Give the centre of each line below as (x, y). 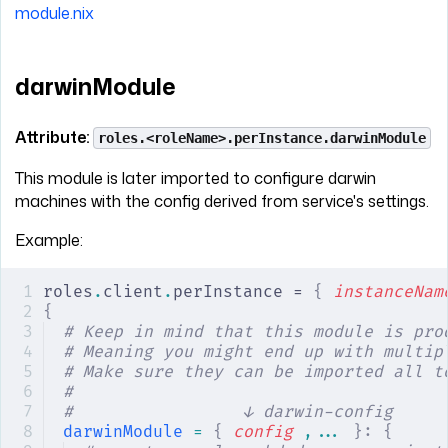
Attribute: (54, 137)
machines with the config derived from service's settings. (222, 201)
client (133, 292)
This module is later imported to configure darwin (195, 178)
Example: (49, 240)
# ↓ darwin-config (228, 412)
